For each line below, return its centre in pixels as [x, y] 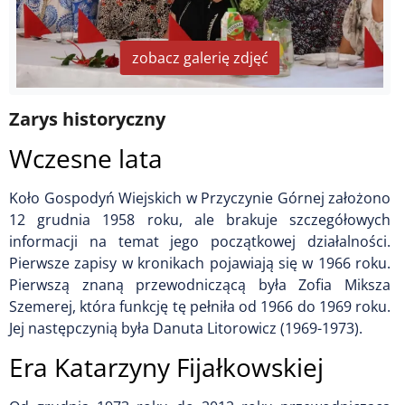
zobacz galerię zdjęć [200, 58]
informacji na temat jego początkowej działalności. [200, 241]
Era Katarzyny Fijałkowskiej [166, 367]
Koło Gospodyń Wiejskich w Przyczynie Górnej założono [200, 198]
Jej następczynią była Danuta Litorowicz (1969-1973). [186, 328]
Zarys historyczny [87, 118]
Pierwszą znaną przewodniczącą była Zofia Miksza [200, 284]
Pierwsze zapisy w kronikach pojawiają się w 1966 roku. [200, 263]
